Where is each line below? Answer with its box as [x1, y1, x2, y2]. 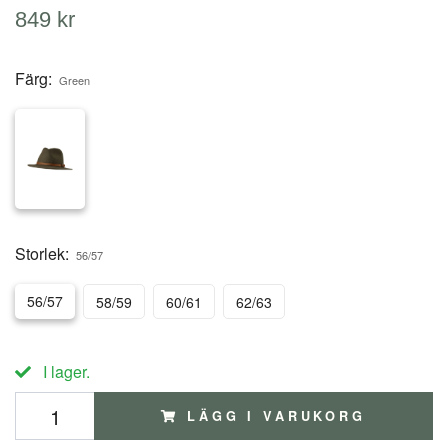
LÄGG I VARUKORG [187, 407, 366, 425]
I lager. [39, 360, 90, 383]
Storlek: [15, 242, 69, 265]
